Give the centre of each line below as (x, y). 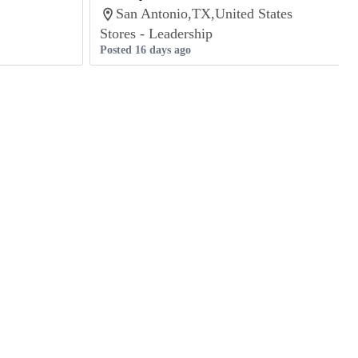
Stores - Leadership (156, 34)
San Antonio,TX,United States (204, 14)
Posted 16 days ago (145, 50)
